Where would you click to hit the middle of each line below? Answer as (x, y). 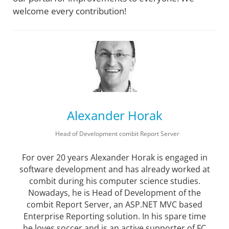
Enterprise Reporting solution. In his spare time (114, 216)
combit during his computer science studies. (114, 181)
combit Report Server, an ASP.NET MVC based (114, 204)
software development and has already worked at (114, 169)
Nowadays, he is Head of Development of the (114, 193)
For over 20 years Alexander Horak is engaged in (114, 157)
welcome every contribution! (70, 11)
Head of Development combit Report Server (117, 134)
